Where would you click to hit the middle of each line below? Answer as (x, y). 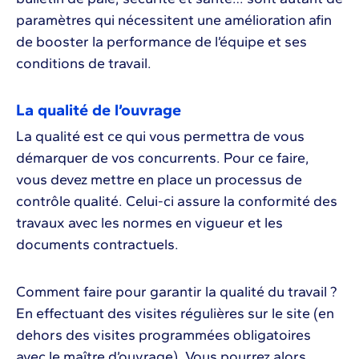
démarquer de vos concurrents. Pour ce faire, (163, 157)
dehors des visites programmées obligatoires (163, 335)
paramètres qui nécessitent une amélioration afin (174, 20)
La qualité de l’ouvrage (99, 109)
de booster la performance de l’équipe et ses (161, 41)
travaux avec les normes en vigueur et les (149, 222)
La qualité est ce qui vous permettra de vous (160, 136)
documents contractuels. (97, 244)
